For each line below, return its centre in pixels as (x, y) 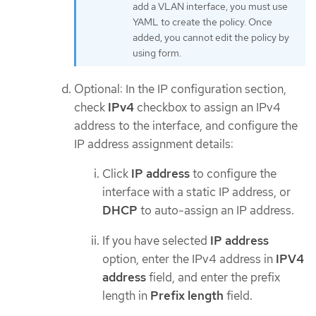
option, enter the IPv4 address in (189, 259)
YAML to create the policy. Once (202, 22)
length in (126, 295)
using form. (157, 53)
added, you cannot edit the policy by (211, 37)
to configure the (233, 174)
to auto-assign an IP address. (216, 211)
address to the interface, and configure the (186, 125)
